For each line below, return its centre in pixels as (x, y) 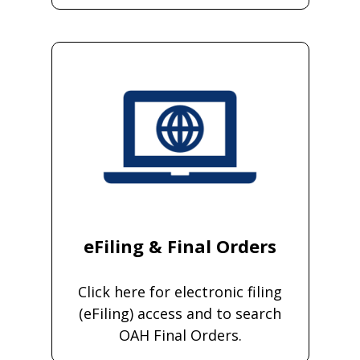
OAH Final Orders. (180, 335)
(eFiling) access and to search (180, 314)
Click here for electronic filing (180, 292)
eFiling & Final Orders (180, 246)
